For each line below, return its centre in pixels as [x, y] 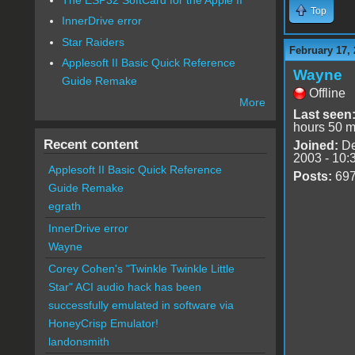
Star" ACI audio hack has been [124, 287]
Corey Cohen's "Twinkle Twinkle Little [141, 269]
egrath [64, 206]
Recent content [91, 145]
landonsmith [78, 342]
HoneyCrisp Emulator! [103, 324]
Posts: [312, 176]
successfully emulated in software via [141, 305]
